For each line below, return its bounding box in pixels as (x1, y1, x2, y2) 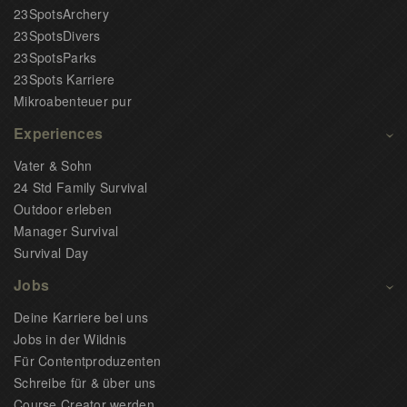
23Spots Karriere (14, 70, 115, 88)
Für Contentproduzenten (14, 352, 162, 370)
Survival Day (14, 243, 89, 262)
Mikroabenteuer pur (14, 92, 133, 110)
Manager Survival (14, 222, 119, 240)
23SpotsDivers (14, 26, 101, 45)
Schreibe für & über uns (14, 373, 156, 392)
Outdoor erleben (14, 200, 113, 218)
